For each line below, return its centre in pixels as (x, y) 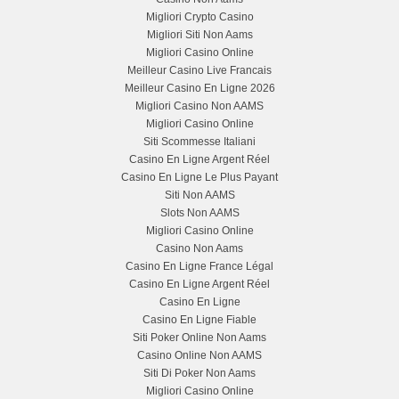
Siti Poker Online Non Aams (199, 338)
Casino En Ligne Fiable (199, 320)
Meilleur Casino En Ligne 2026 (199, 88)
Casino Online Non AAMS (199, 355)
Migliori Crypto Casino (199, 17)
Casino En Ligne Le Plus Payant (199, 177)
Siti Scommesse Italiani (199, 142)
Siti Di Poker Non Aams (199, 373)
